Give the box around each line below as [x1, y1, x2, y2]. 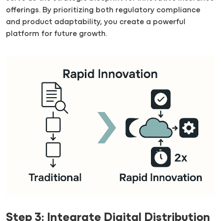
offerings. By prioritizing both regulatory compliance [6, 6, 200, 14]
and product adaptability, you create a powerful [6, 18, 185, 26]
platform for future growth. [6, 30, 107, 38]
